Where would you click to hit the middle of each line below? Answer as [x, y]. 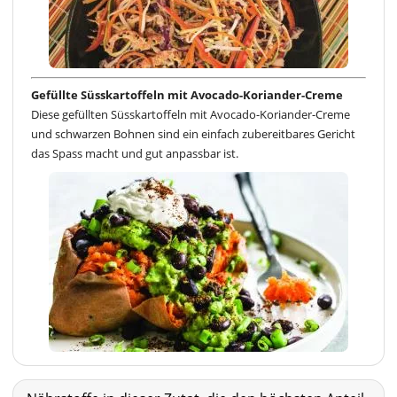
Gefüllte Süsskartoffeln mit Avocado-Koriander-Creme [187, 94]
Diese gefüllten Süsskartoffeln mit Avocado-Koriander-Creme [191, 114]
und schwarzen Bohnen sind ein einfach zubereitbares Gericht [193, 133]
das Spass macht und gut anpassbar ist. [135, 153]
